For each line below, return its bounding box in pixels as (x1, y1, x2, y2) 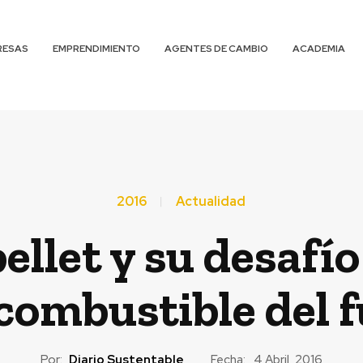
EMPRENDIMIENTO (53, 42, 141, 55)
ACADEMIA (293, 42, 346, 55)
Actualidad (176, 193, 246, 210)
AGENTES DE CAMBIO (164, 42, 269, 55)
